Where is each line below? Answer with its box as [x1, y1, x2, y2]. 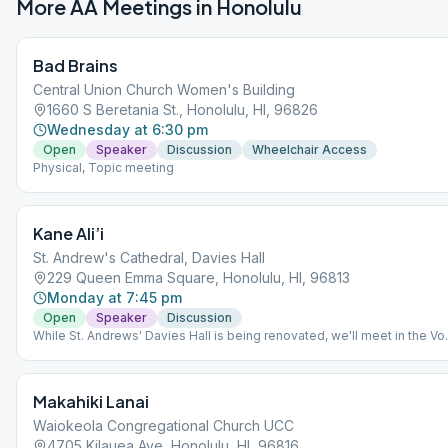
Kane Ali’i [33, 223, 104, 244]
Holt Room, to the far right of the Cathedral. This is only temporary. [33, 344, 420, 359]
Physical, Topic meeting [33, 160, 174, 175]
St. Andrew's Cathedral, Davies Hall [33, 249, 265, 266]
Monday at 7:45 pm [47, 289, 182, 306]
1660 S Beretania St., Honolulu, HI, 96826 [47, 101, 318, 118]
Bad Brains [33, 55, 118, 76]
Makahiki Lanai [33, 391, 149, 412]
